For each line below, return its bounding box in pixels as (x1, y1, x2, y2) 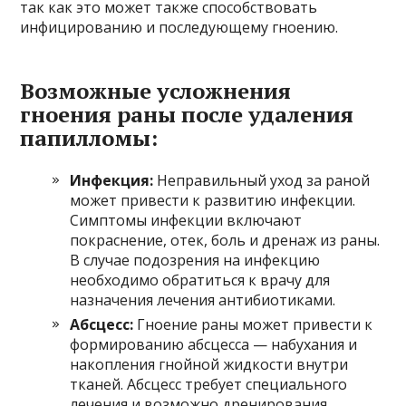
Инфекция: (70, 169, 154, 190)
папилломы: (20, 122, 159, 152)
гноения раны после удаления (20, 99, 354, 129)
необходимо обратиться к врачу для (70, 269, 331, 290)
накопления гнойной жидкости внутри (70, 353, 349, 374)
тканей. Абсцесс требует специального (70, 373, 348, 394)
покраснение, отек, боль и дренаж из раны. (70, 229, 381, 250)
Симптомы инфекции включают (70, 209, 303, 230)
